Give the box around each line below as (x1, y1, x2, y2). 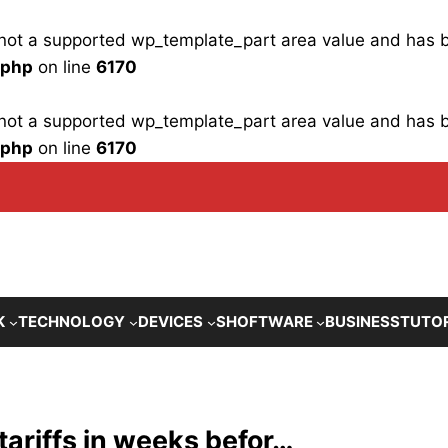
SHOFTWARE (215, 312, 313, 332)
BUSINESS (325, 312, 401, 332)
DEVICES (137, 312, 203, 332)
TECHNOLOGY (18, 312, 125, 332)
